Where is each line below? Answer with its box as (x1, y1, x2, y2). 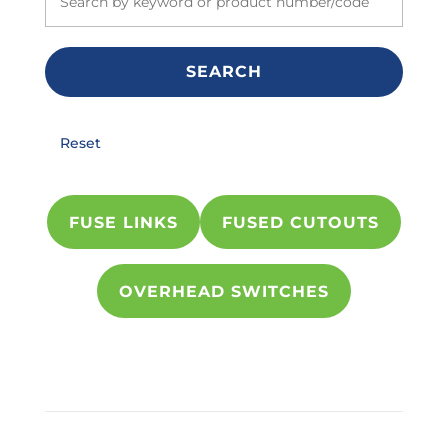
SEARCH (185, 62, 262, 82)
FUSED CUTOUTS (221, 212, 379, 232)
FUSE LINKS (68, 212, 178, 232)
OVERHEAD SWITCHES (118, 281, 329, 301)
